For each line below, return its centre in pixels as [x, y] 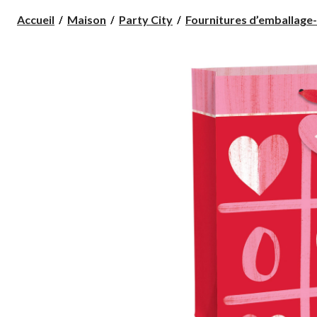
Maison [87, 19]
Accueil [36, 19]
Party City [146, 19]
